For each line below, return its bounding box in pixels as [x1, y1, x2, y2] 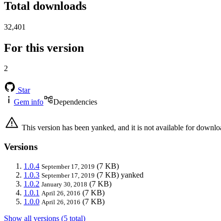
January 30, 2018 [41, 180, 87, 188]
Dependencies [53, 98, 97, 107]
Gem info [14, 98, 43, 107]
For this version [4, 41, 84, 54]
